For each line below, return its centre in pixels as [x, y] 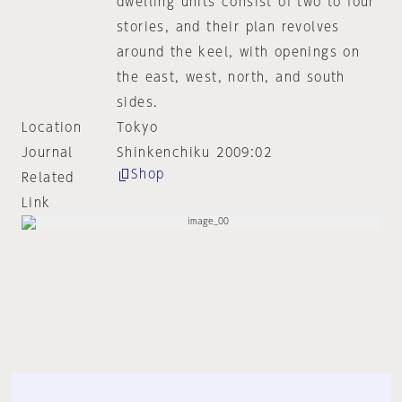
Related [48, 178]
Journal [48, 153]
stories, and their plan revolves [228, 27]
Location [52, 127]
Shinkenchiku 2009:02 [194, 153]
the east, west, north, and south [231, 77]
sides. [137, 102]
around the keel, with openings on [238, 52]
